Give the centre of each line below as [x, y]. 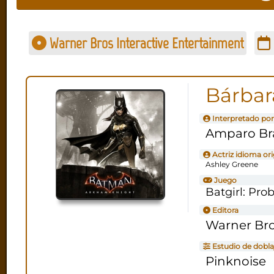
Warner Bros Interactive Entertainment [145, 43]
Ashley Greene [231, 164]
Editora [224, 210]
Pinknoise [235, 261]
